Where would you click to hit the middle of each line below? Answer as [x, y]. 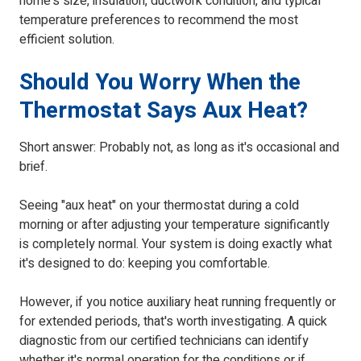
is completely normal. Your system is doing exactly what [176, 245]
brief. [33, 167]
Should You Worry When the [160, 83]
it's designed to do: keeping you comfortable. [145, 264]
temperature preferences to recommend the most [159, 21]
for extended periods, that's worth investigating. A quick [173, 322]
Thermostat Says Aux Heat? [164, 111]
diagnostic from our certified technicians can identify [164, 341]
